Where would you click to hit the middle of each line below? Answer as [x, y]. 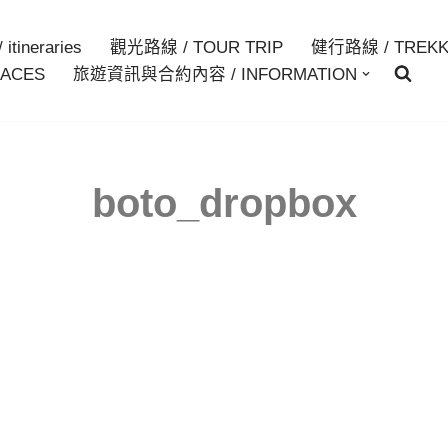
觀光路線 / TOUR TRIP [196, 47]
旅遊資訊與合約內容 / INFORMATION [215, 74]
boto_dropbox [224, 202]
